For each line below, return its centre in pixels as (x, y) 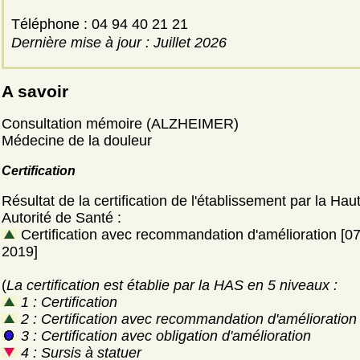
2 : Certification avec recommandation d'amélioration (187, 319)
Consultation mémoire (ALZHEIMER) (120, 124)
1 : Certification (67, 302)
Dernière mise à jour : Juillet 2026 (119, 43)
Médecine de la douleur (77, 141)
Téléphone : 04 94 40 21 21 (136, 24)
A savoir (35, 91)
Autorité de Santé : (61, 218)
